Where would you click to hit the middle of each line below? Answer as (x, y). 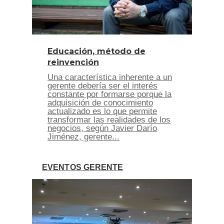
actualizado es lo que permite (102, 111)
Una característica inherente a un (110, 77)
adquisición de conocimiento (100, 103)
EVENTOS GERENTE (83, 167)
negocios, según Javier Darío (102, 128)
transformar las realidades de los (109, 120)
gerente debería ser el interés (102, 86)
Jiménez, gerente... (83, 137)
